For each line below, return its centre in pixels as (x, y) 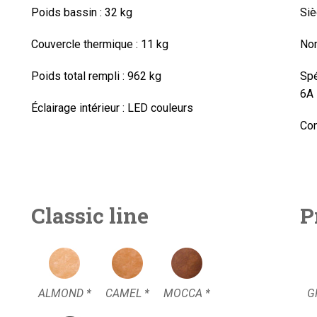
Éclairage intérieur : (77, 108)
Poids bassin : (66, 12)
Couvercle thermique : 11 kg (99, 44)
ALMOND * (64, 293)
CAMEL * (127, 293)
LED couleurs (158, 108)
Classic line (90, 215)
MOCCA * (186, 293)
